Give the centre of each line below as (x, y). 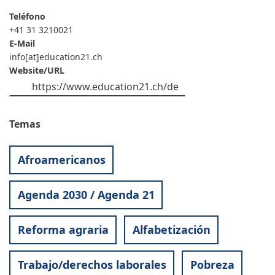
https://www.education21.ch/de (105, 87)
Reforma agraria (63, 230)
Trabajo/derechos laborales (92, 265)
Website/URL (37, 71)
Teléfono (27, 17)
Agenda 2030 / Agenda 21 (86, 195)
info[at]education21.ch (56, 57)
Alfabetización (171, 230)
